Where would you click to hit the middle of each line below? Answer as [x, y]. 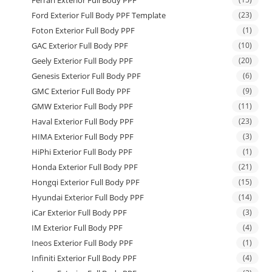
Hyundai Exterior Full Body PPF [88, 197]
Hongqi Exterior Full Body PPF [86, 182]
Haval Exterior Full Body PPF [83, 121]
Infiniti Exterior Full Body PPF [84, 258]
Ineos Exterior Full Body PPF [83, 243]
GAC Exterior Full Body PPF [80, 45]
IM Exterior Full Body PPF [77, 227]
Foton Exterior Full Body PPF [83, 30]
